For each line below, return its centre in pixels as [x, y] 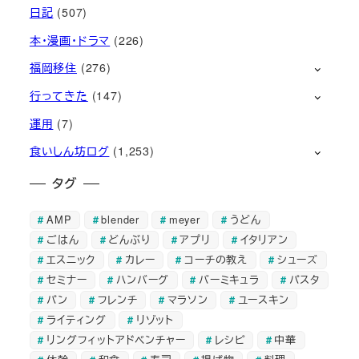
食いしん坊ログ [69, 151]
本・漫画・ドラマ [70, 40]
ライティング [77, 320]
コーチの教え [216, 260]
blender [121, 220]
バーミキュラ [229, 280]
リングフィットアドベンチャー [116, 340]
